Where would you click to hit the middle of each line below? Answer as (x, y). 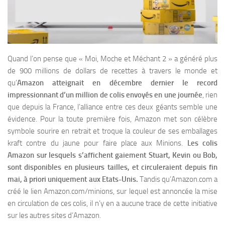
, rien (210, 95)
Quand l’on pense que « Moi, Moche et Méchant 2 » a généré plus (113, 59)
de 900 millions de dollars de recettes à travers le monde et (113, 71)
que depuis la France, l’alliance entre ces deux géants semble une (113, 107)
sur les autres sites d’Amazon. (54, 216)
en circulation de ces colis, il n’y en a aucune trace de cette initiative (113, 204)
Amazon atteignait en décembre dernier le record (117, 83)
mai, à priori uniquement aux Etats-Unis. (73, 180)
